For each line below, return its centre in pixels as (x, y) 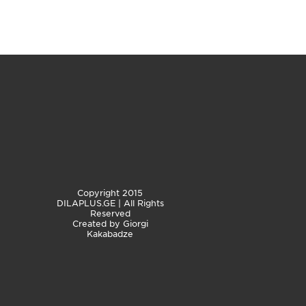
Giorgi (135, 224)
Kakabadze (110, 234)
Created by (97, 224)
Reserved (110, 213)
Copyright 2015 (110, 193)
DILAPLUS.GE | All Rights (110, 203)
